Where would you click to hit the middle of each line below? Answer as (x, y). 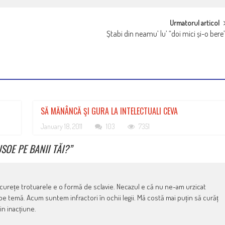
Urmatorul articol (195, 23)
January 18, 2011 (62, 126)
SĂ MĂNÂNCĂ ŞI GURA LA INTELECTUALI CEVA (109, 111)
